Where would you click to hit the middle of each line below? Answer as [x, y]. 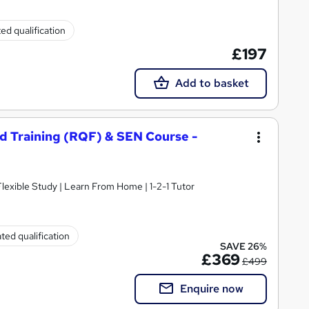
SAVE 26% [243, 246]
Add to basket [212, 83]
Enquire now [212, 288]
